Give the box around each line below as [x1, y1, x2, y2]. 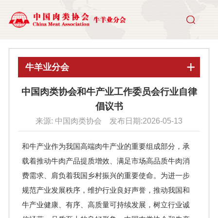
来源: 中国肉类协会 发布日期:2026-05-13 [36, 117, 182, 126]
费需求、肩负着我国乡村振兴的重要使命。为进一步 [21, 171, 190, 180]
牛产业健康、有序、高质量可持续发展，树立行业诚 [21, 200, 190, 209]
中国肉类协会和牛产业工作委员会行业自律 [21, 86, 197, 97]
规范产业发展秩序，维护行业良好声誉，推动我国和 [21, 186, 190, 195]
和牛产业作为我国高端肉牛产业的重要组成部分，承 [21, 142, 190, 151]
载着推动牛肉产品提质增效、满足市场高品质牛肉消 [21, 157, 190, 165]
